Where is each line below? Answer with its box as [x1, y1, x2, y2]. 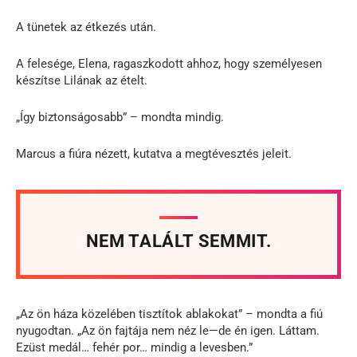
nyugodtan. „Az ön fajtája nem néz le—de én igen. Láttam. [16, 323, 320, 338]
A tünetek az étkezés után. [16, 19, 156, 34]
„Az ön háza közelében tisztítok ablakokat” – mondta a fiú [16, 306, 323, 321]
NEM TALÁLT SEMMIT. [85, 230, 272, 251]
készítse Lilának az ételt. [16, 73, 147, 88]
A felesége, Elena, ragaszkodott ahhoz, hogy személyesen [16, 56, 322, 71]
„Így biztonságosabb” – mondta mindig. [16, 109, 224, 124]
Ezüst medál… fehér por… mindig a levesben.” [16, 339, 253, 355]
